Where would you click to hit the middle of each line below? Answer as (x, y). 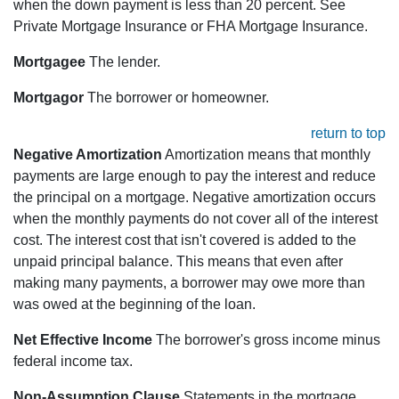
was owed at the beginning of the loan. (134, 305)
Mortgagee (49, 62)
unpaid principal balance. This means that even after (178, 262)
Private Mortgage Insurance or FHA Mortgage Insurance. (191, 27)
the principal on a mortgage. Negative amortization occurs (195, 198)
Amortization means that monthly (266, 155)
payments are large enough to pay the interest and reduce (195, 176)
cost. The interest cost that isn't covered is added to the (185, 240)
